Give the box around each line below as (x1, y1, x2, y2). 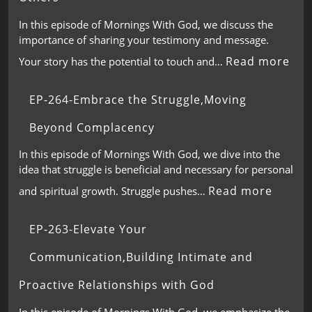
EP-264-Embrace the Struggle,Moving (29, 91, 247, 107)
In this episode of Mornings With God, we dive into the (19, 147, 280, 161)
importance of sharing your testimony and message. (19, 32, 269, 47)
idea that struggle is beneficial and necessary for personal (19, 162, 293, 176)
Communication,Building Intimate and (29, 249, 253, 265)
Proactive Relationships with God (19, 277, 214, 292)
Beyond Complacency (29, 119, 155, 135)
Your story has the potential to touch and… (19, 54, 226, 68)
